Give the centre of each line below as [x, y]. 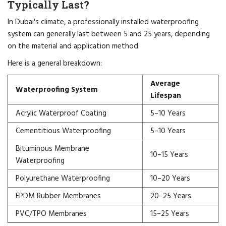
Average [165, 83]
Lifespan [166, 96]
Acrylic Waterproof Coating [61, 113]
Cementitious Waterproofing [63, 131]
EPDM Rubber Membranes [58, 196]
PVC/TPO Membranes [51, 214]
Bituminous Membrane [52, 149]
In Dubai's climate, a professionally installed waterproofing [103, 22]
